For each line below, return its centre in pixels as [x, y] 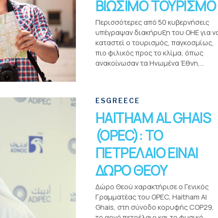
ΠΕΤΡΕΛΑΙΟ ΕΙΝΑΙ [147, 153]
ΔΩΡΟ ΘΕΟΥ [131, 170]
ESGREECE [118, 100]
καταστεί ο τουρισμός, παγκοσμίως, [155, 43]
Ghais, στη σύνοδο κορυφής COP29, [155, 207]
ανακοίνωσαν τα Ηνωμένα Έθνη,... [150, 63]
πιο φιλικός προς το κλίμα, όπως [149, 53]
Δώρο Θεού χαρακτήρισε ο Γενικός [152, 187]
